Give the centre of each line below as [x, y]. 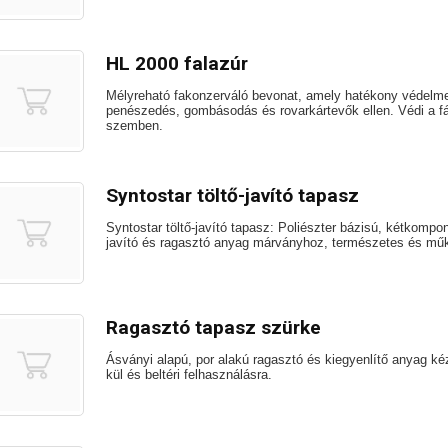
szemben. [134, 125]
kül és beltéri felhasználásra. [189, 374]
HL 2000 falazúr [177, 63]
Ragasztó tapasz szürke [213, 327]
